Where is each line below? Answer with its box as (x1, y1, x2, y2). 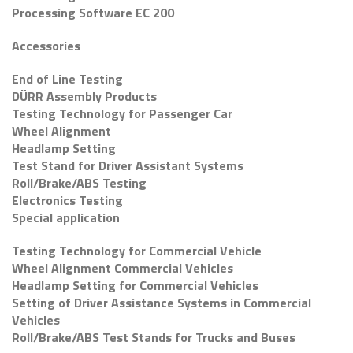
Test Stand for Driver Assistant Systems (12, 156, 243, 175)
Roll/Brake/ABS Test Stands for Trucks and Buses (12, 328, 295, 347)
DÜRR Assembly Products (12, 87, 157, 106)
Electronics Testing (12, 191, 123, 210)
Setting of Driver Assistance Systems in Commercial (12, 293, 311, 312)
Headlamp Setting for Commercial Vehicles (12, 276, 258, 295)
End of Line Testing (12, 69, 123, 88)
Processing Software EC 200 (12, 3, 174, 22)
